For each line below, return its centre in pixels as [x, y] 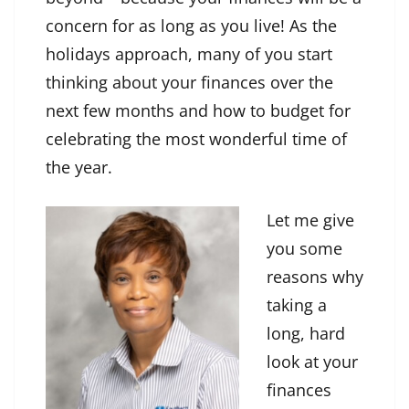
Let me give [310, 220]
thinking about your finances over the [189, 83]
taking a [297, 305]
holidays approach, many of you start [189, 54]
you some [304, 249]
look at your [312, 362]
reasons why [315, 277]
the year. [81, 168]
